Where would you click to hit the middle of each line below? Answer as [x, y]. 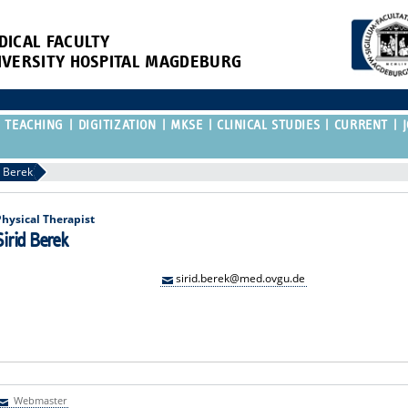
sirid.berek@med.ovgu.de [240, 279]
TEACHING [34, 125]
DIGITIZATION [117, 125]
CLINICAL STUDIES [269, 125]
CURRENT [361, 125]
